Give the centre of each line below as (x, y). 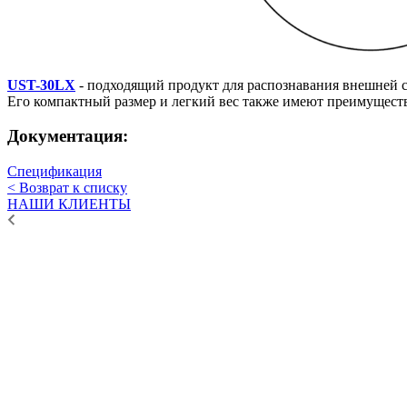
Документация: (68, 136)
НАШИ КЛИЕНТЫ (69, 204)
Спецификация (55, 171)
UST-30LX (41, 84)
